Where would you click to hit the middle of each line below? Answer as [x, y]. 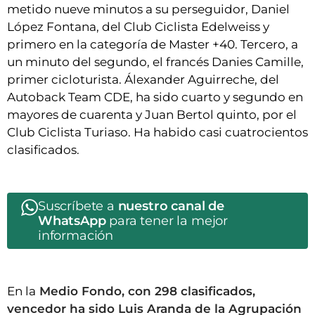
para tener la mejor [167, 221]
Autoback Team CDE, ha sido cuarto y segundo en [155, 97]
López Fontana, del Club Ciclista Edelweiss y [138, 27]
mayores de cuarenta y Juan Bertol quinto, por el [152, 115]
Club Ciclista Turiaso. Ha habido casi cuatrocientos [157, 133]
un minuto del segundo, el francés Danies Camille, [155, 62]
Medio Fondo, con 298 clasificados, [146, 291]
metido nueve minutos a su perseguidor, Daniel [148, 9]
